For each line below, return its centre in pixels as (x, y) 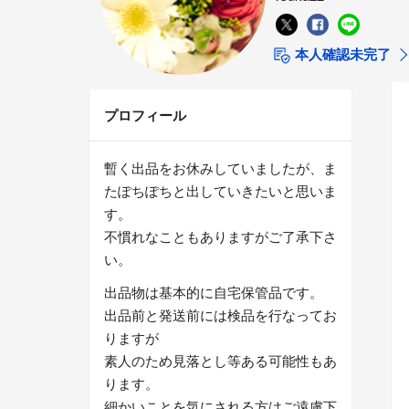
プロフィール (145, 115)
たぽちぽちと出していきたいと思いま (220, 191)
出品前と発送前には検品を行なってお (220, 315)
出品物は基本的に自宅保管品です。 (214, 292)
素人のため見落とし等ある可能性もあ (220, 361)
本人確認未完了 (341, 53)
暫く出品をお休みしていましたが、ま (220, 168)
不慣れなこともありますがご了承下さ (220, 236)
